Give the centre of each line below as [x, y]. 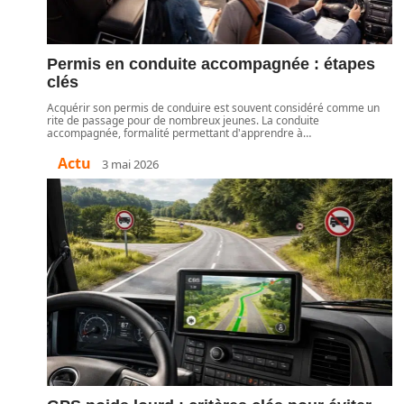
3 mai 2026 [130, 164]
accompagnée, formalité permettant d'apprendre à [175, 133]
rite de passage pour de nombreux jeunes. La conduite [183, 120]
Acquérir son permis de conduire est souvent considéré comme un [213, 108]
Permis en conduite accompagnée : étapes [211, 64]
